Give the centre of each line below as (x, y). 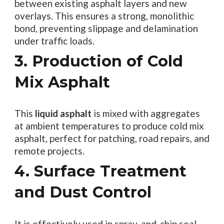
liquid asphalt (63, 113)
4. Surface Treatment (100, 171)
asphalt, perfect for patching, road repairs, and (112, 138)
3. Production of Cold (98, 61)
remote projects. (49, 151)
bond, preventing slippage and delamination (106, 28)
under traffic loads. (54, 40)
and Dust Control (83, 192)
